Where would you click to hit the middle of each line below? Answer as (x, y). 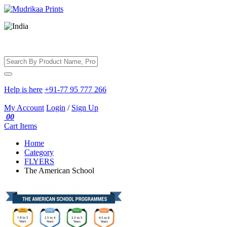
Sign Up (85, 108)
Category (39, 152)
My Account (24, 108)
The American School (59, 171)
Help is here (23, 89)
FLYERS (39, 161)
